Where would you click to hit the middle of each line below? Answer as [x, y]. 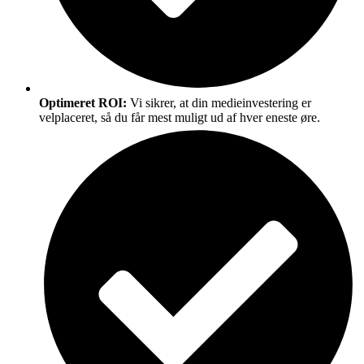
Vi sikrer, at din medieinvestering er [221, 102]
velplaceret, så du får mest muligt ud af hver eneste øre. [180, 117]
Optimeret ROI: [84, 102]
